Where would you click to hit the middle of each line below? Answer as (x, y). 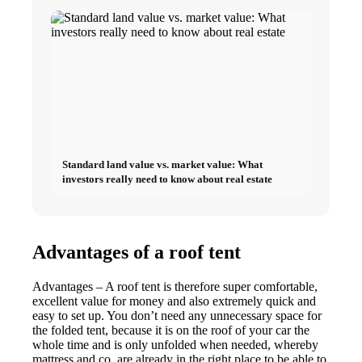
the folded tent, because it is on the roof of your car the (171, 330)
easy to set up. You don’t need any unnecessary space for (177, 315)
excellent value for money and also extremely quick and (175, 301)
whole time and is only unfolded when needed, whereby (176, 344)
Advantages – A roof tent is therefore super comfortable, (175, 286)
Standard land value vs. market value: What (163, 164)
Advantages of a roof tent (137, 252)
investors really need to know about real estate (168, 179)
